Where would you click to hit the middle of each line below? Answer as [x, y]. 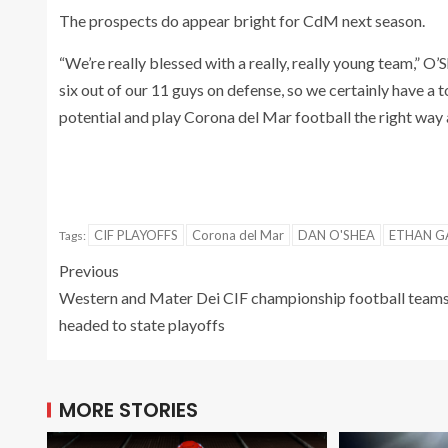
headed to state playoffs [142, 324]
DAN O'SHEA [336, 234]
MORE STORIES [128, 409]
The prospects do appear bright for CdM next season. [242, 20]
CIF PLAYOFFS [136, 234]
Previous [89, 270]
